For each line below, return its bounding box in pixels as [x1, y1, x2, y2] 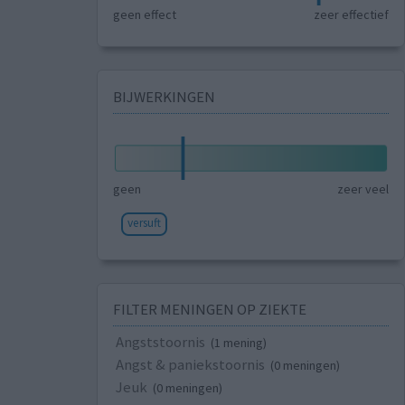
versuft [127, 214, 161, 231]
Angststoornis [115, 332, 205, 353]
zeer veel [337, 180, 390, 197]
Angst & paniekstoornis [115, 354, 265, 375]
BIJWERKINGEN [112, 86, 215, 107]
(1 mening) [210, 334, 267, 352]
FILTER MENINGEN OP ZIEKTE [112, 299, 306, 320]
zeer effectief [314, 6, 390, 24]
